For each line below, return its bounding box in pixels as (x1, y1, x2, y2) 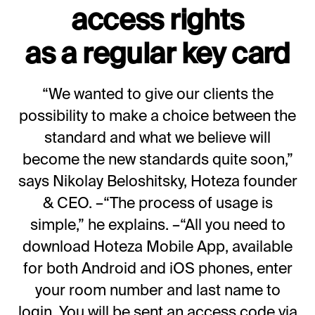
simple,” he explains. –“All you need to (30, 215, 285, 233)
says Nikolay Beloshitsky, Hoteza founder (18, 172, 297, 189)
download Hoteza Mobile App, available (22, 237, 292, 255)
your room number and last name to (34, 281, 281, 298)
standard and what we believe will (44, 128, 271, 146)
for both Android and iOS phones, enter (22, 259, 292, 276)
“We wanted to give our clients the (41, 84, 274, 102)
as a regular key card (25, 36, 290, 69)
